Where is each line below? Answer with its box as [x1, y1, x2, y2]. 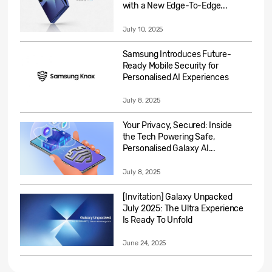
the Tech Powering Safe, [122, 132, 215, 143]
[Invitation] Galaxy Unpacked [122, 191, 233, 202]
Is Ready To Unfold [122, 214, 192, 225]
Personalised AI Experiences [122, 72, 229, 83]
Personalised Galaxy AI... [122, 143, 216, 154]
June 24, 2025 [122, 239, 167, 248]
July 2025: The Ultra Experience [122, 203, 244, 214]
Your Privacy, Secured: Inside [122, 120, 232, 131]
